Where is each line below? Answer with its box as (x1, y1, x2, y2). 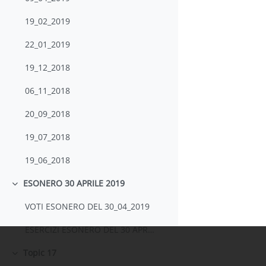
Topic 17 (23, 247, 56, 259)
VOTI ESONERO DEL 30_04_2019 (25, 201, 150, 213)
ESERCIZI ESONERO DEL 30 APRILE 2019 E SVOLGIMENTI (148, 224, 155, 236)
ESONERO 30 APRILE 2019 (23, 178, 125, 189)
